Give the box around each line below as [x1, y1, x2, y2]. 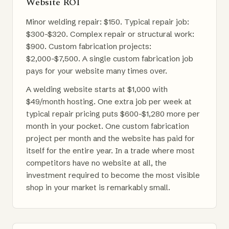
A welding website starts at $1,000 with [26, 84, 168, 94]
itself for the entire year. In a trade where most [26, 145, 195, 155]
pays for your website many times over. [26, 65, 167, 76]
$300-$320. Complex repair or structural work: [26, 29, 194, 39]
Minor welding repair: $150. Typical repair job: [26, 16, 189, 27]
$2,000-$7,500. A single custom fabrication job [26, 53, 193, 63]
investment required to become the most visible [26, 170, 200, 180]
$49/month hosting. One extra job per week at [26, 96, 192, 106]
